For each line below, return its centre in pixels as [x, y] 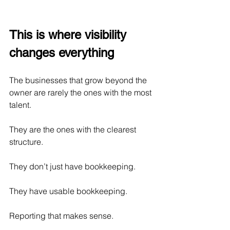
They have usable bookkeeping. [68, 191]
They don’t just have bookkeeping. [72, 167]
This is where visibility [70, 35]
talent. [20, 105]
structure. [26, 142]
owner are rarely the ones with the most [81, 93]
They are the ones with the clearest [74, 130]
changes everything [62, 53]
